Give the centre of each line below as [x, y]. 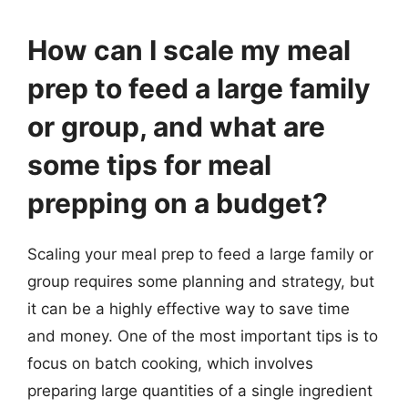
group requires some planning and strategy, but [201, 281]
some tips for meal [149, 164]
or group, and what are [176, 126]
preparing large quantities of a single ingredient [200, 390]
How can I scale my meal [189, 50]
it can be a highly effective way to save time [189, 308]
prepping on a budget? [178, 203]
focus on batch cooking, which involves [170, 363]
